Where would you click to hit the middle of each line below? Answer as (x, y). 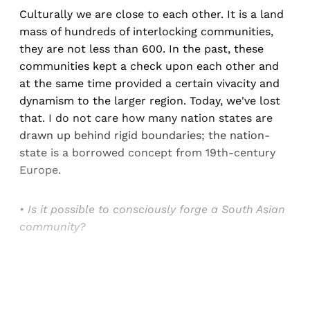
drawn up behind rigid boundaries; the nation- (145, 136)
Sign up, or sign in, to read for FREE (155, 289)
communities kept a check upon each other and (149, 66)
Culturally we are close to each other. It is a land (152, 15)
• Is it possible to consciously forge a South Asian (152, 210)
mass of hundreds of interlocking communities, (146, 32)
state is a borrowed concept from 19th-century (147, 153)
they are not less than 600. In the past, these (142, 49)
